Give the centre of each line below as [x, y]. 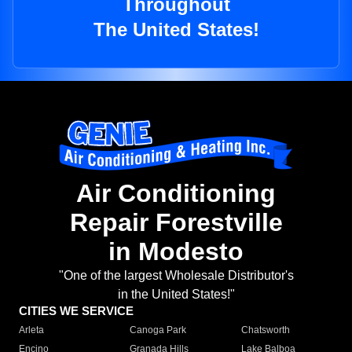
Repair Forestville [176, 223]
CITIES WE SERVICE [76, 311]
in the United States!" [176, 295]
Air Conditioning [176, 194]
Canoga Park [158, 330]
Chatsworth [265, 330]
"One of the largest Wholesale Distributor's [176, 276]
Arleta [31, 330]
